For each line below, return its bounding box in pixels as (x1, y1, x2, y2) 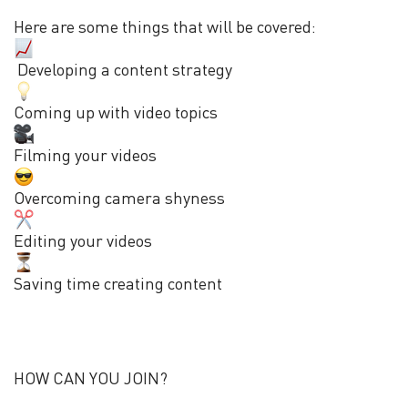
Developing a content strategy (14, 59, 232, 80)
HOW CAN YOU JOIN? (14, 368, 168, 389)
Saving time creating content (14, 273, 222, 294)
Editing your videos (14, 230, 152, 251)
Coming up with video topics (14, 102, 218, 123)
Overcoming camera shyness (14, 188, 225, 209)
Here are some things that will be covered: (14, 16, 316, 37)
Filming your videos (14, 145, 157, 166)
